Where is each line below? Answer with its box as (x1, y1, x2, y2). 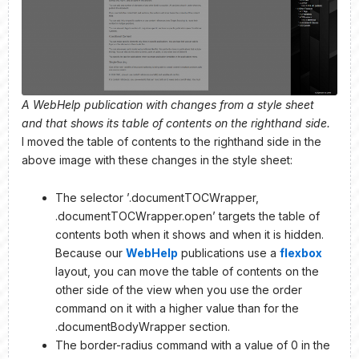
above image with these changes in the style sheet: (22, 152, 292, 167)
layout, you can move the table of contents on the (55, 264, 319, 279)
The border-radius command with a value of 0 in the (55, 338, 330, 353)
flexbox (280, 246, 322, 260)
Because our (55, 246, 126, 260)
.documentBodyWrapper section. (55, 320, 230, 334)
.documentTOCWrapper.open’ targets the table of (55, 209, 320, 224)
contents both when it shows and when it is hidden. (55, 228, 324, 242)
